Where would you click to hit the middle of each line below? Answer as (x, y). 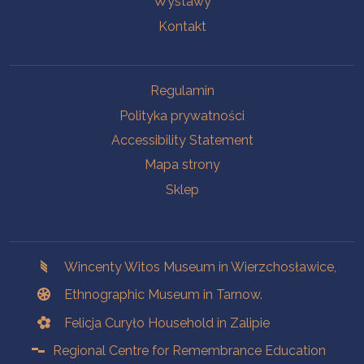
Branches (44, 249)
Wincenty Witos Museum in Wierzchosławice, (201, 267)
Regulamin (182, 91)
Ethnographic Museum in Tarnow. (164, 295)
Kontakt (182, 26)
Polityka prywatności (182, 115)
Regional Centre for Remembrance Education (190, 351)
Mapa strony (182, 165)
